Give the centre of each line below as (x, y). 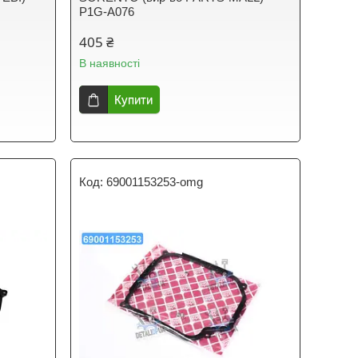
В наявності (110, 63)
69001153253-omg (155, 182)
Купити (134, 99)
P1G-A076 (107, 12)
